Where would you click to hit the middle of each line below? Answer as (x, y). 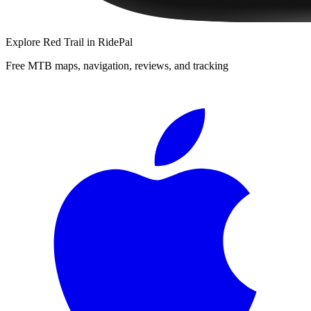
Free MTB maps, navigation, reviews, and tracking (117, 65)
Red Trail (64, 42)
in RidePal (108, 42)
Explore (24, 42)
